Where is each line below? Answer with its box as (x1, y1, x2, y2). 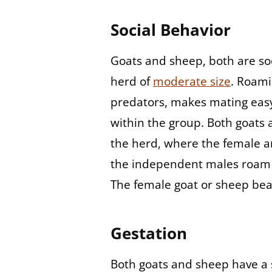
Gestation (110, 222, 187, 245)
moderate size (152, 73, 231, 90)
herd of (110, 73, 153, 90)
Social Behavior (110, 18, 231, 41)
